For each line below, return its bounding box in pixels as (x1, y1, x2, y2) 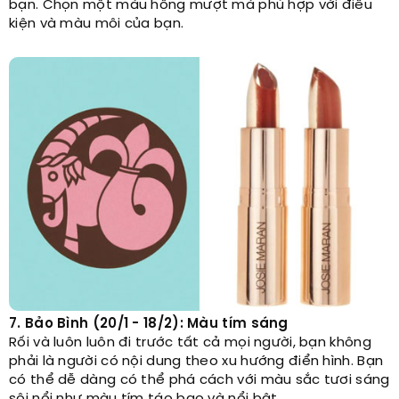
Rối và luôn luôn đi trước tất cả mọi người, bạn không (9, 336, 371, 351)
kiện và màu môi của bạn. (9, 17, 184, 32)
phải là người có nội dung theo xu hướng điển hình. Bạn (9, 354, 384, 370)
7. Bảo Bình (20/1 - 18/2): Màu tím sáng (9, 317, 289, 332)
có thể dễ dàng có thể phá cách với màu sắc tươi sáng (9, 373, 390, 388)
